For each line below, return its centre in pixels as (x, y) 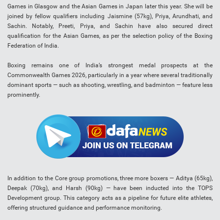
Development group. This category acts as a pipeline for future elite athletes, (110, 198)
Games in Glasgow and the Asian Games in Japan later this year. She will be (110, 7)
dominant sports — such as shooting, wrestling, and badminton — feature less (110, 85)
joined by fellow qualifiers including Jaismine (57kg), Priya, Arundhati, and (110, 16)
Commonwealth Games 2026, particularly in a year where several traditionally (110, 75)
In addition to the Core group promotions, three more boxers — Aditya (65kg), (110, 179)
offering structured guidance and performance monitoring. (85, 208)
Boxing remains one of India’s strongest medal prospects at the (110, 66)
